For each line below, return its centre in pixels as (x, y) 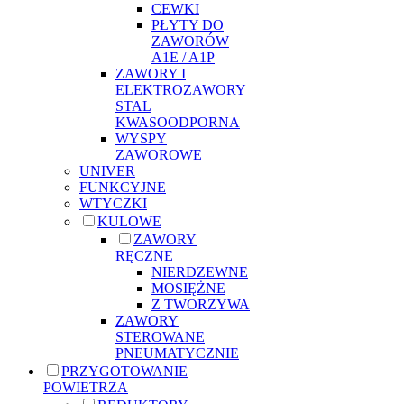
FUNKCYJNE (123, 187)
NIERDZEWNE (200, 271)
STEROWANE (160, 336)
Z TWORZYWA (201, 304)
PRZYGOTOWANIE (124, 371)
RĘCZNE (144, 255)
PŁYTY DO (188, 24)
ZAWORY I (151, 73)
